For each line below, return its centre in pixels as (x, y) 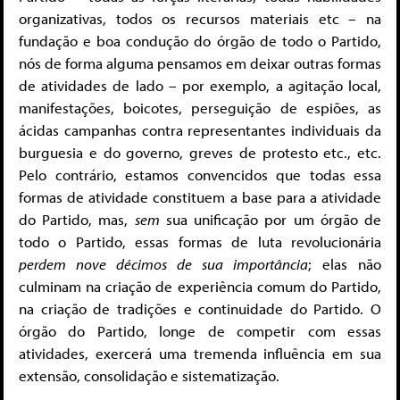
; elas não (345, 264)
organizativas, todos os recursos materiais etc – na (200, 19)
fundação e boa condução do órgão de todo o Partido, (200, 41)
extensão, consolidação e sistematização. (149, 376)
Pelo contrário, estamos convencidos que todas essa (200, 175)
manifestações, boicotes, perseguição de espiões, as (200, 108)
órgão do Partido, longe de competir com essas (200, 331)
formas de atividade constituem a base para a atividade (200, 197)
